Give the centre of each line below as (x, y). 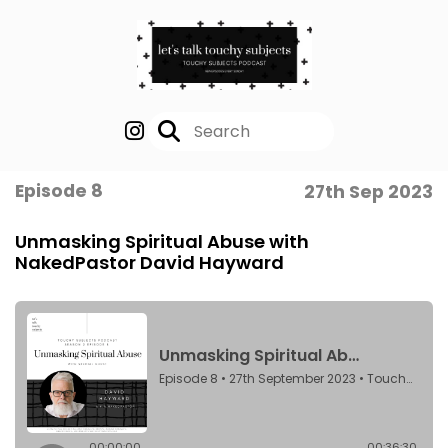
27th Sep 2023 (368, 192)
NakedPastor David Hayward (149, 262)
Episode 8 (59, 191)
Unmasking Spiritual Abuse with (162, 241)
